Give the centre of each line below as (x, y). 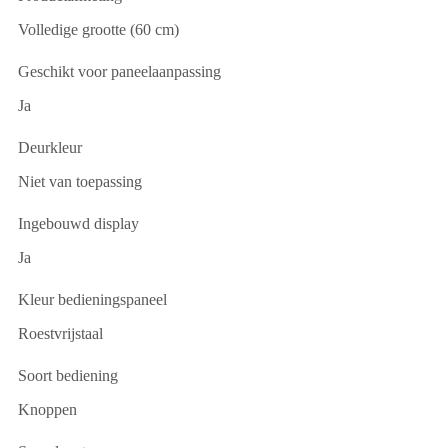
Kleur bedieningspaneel (92, 299)
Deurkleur (50, 147)
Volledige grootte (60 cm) (98, 29)
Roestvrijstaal (60, 333)
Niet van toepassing (80, 181)
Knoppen (47, 409)
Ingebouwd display (78, 223)
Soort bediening (68, 375)
